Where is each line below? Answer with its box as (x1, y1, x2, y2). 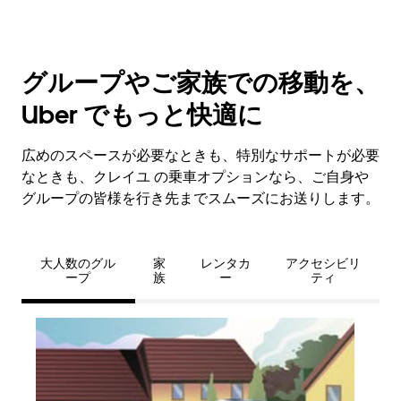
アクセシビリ (285, 256, 361, 270)
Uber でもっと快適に (21, 99, 263, 130)
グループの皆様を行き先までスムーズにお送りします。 (21, 190, 380, 207)
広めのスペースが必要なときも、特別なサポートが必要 (21, 147, 380, 164)
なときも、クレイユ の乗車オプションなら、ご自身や (21, 168, 369, 185)
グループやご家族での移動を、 (21, 67, 380, 98)
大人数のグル (40, 256, 116, 270)
